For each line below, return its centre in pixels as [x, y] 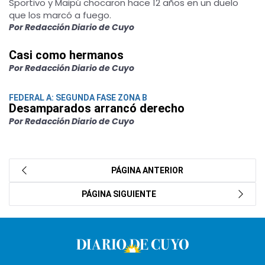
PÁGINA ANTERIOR [145, 170]
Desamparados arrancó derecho [97, 108]
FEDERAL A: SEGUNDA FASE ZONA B [78, 98]
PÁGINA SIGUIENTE [121, 194]
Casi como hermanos [66, 55]
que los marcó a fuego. [60, 15]
